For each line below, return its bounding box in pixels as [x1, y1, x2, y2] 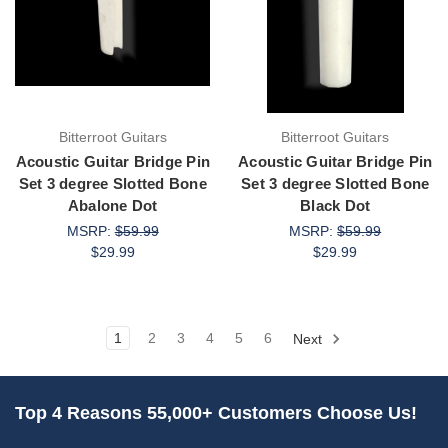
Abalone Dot [67, 196, 158, 214]
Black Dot [300, 196, 371, 214]
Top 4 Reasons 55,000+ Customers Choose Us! [15, 402, 417, 423]
